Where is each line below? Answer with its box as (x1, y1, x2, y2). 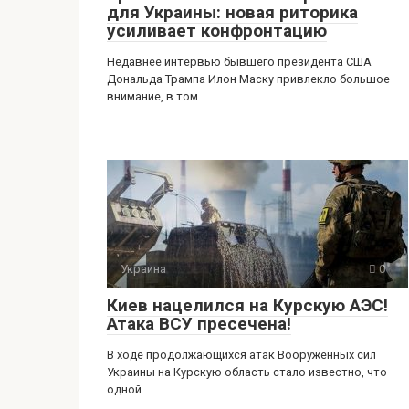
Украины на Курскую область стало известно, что (107, 364, 387, 379)
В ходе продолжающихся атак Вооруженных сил (107, 347, 376, 362)
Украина (121, 261, 166, 276)
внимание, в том (107, 89, 198, 103)
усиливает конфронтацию (107, 19, 327, 41)
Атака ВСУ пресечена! (107, 312, 291, 334)
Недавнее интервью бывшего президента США (107, 54, 372, 68)
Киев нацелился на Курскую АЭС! (107, 294, 388, 316)
